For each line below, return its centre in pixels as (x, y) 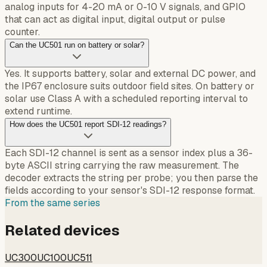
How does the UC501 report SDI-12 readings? (88, 125)
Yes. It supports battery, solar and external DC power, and (130, 74)
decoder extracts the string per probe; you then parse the (131, 178)
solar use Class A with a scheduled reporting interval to (126, 99)
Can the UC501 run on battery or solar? (77, 45)
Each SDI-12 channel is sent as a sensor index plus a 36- (129, 153)
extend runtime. (38, 111)
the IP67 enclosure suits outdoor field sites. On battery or (130, 86)
